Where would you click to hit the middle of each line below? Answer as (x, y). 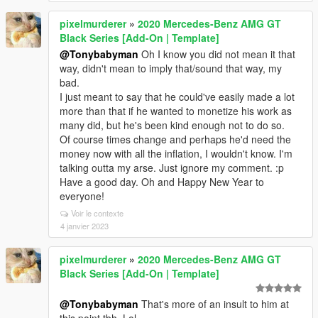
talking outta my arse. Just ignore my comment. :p (172, 168)
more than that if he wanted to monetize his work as (176, 111)
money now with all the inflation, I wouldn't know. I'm (176, 153)
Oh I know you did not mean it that (217, 54)
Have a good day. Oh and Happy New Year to (162, 182)
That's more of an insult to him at (214, 304)
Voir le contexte (97, 213)
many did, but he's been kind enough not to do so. (172, 125)
